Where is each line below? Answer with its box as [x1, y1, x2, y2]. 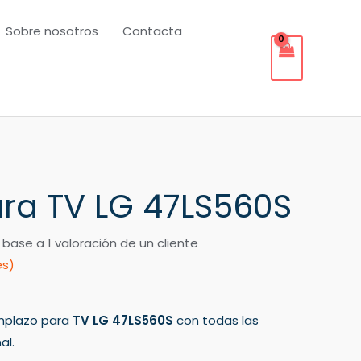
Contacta [122, 23, 182, 39]
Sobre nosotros [6, 23, 98, 39]
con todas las [173, 312, 259, 329]
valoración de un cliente [52, 234, 198, 251]
